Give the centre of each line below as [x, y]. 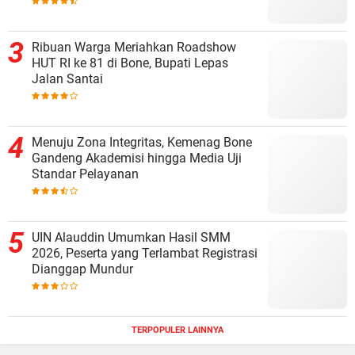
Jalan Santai [67, 78]
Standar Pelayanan [85, 174]
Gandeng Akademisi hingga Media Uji [137, 158]
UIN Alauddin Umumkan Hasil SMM [131, 237]
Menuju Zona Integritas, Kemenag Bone [142, 142]
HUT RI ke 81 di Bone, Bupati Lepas [130, 63]
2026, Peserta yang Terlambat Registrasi [145, 253]
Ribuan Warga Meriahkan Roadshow [134, 47]
